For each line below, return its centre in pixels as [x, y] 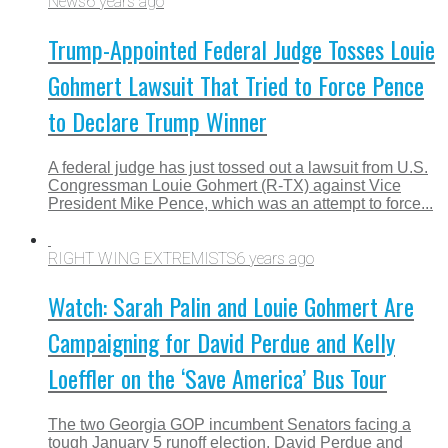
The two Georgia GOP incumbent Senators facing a [229, 424]
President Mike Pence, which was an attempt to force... [240, 204]
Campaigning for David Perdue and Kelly [221, 342]
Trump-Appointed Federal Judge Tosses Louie [241, 49]
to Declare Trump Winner [157, 121]
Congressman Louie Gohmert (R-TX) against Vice [224, 186]
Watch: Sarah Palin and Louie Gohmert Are [231, 306]
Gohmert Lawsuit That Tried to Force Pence [236, 85]
